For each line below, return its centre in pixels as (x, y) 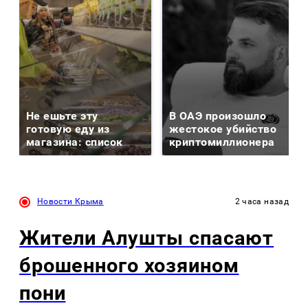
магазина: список (75, 142)
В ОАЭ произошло (218, 116)
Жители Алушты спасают (147, 238)
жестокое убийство (223, 129)
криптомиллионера (222, 142)
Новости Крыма (70, 202)
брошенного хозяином (129, 266)
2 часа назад (262, 202)
